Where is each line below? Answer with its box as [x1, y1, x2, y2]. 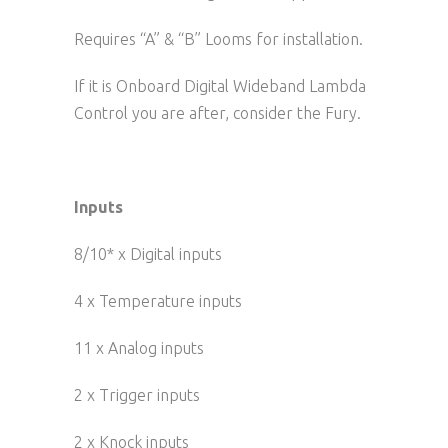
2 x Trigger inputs [74, 385, 200, 404]
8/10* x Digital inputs [74, 244, 222, 263]
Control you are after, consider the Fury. [74, 103, 361, 122]
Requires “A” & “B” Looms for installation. [74, 29, 363, 48]
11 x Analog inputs [74, 338, 204, 357]
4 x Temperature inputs [74, 291, 242, 310]
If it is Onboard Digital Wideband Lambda [74, 76, 366, 95]
